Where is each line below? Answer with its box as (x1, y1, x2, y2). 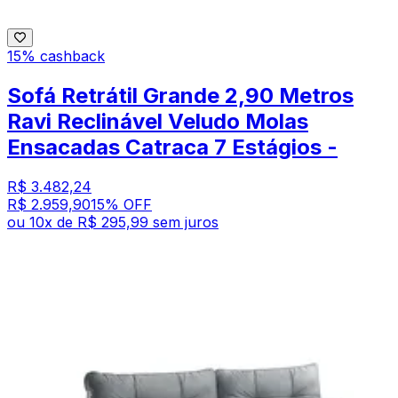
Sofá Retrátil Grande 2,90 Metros (7, 82, 354, 108)
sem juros (153, 212, 219, 231)
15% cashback (7, 46, 105, 65)
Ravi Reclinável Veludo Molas (7, 107, 308, 134)
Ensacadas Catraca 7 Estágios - (7, 133, 338, 160)
